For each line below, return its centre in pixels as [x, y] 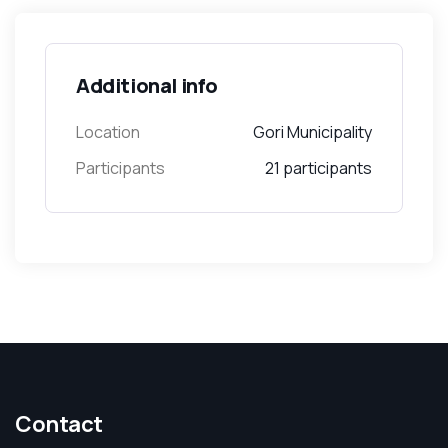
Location [108, 132]
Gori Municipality [312, 132]
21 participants [318, 168]
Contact [59, 424]
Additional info [147, 85]
